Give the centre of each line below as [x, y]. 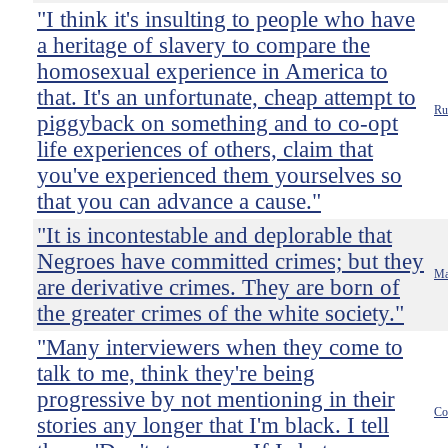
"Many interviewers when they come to [220, 347]
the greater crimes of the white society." [220, 313]
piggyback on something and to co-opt [217, 123]
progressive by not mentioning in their [216, 399]
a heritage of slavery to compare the [203, 45]
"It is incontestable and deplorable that [214, 235]
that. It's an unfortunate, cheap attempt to [226, 97]
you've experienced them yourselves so [219, 175]
